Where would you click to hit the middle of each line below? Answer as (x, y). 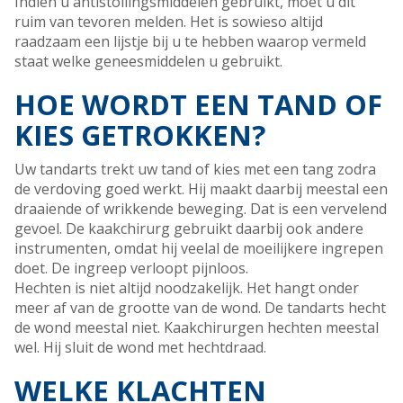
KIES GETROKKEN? (140, 135)
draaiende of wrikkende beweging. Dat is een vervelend (201, 209)
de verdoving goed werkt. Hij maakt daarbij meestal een (201, 189)
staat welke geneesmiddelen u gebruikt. (148, 62)
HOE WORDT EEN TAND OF (198, 105)
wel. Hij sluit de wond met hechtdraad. (140, 348)
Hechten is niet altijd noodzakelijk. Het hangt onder (187, 288)
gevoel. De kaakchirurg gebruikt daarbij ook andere (189, 229)
